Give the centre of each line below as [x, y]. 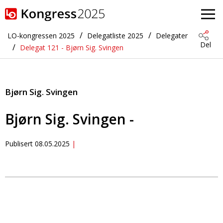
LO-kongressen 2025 [41, 36]
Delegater [172, 36]
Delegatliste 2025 [115, 36]
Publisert [20, 144]
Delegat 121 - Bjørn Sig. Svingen [72, 48]
